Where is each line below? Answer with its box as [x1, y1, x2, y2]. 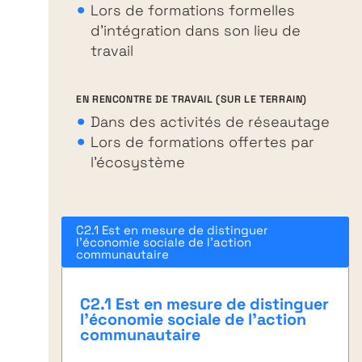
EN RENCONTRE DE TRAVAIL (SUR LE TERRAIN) [76, 92, 308, 106]
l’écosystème [90, 153, 186, 172]
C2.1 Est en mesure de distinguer [79, 294, 329, 315]
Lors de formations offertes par [90, 133, 315, 152]
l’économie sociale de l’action [79, 309, 306, 330]
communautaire [79, 325, 200, 346]
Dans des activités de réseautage [90, 112, 330, 132]
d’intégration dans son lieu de [90, 21, 301, 40]
